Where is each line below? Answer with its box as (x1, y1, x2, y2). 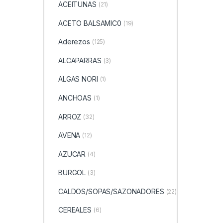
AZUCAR (58, 149, 86, 158)
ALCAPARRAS (58, 56, 102, 65)
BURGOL (58, 168, 86, 177)
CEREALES (58, 206, 92, 215)
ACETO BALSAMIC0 (58, 18, 121, 27)
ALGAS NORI (58, 75, 98, 84)
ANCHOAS (58, 93, 92, 102)
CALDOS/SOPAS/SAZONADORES (58, 187, 164, 196)
